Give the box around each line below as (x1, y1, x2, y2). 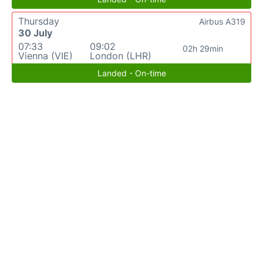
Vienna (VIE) (18, 50, 73, 62)
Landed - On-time (97, 68, 166, 79)
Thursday (18, 15, 59, 28)
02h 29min (183, 43, 224, 54)
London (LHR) (89, 50, 151, 62)
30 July (18, 27, 52, 39)
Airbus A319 (199, 16, 245, 27)
